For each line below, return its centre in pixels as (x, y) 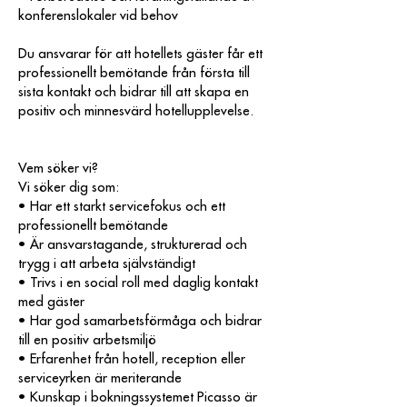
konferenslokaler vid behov (98, 16)
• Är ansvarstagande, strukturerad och (133, 245)
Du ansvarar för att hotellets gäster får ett (140, 54)
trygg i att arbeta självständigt (107, 264)
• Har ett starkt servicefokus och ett (122, 207)
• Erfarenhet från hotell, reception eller (132, 359)
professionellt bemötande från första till (134, 73)
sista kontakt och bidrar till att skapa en (134, 92)
